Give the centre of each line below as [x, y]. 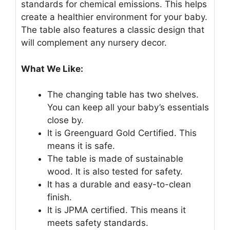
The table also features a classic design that [113, 30]
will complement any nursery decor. [94, 43]
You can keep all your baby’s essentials [128, 108]
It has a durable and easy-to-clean [119, 185]
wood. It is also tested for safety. [115, 172]
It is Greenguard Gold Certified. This [122, 133]
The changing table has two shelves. [123, 95]
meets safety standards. [98, 223]
